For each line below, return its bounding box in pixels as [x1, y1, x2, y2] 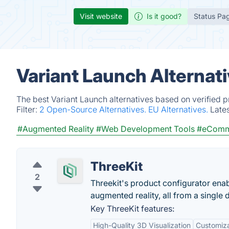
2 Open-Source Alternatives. [39, 104, 148, 114]
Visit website [80, 12, 122, 20]
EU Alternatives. [148, 104, 210, 114]
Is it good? [147, 12, 181, 20]
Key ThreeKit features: [90, 203, 174, 214]
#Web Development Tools [96, 124, 195, 134]
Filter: [16, 104, 39, 114]
